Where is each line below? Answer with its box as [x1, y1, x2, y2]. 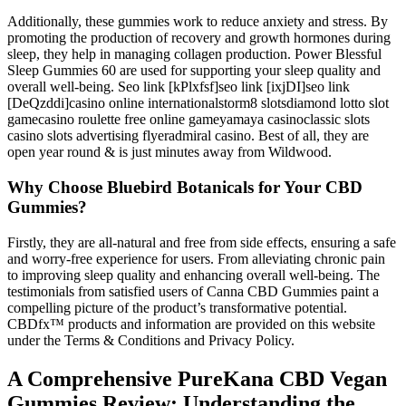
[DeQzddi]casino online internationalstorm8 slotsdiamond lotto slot [7, 95, 389, 111]
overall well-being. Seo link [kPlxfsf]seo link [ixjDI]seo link [7, 79, 350, 95]
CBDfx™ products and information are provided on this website [7, 315, 375, 332]
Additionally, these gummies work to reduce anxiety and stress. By [7, 14, 388, 30]
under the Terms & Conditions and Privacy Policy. [7, 332, 295, 348]
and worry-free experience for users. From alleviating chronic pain [7, 250, 385, 266]
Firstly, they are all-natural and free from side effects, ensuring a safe [7, 234, 396, 250]
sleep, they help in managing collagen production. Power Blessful [7, 46, 382, 63]
